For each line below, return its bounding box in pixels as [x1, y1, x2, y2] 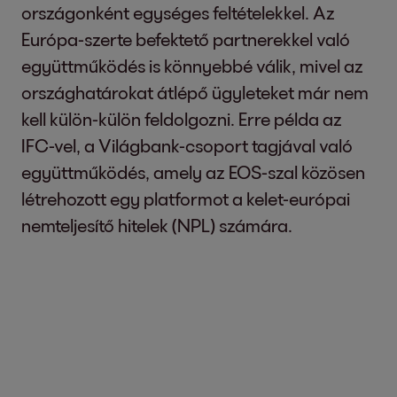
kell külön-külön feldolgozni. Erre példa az [21, 108, 342, 129]
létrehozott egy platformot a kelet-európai [21, 188, 350, 209]
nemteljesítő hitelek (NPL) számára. [21, 214, 292, 236]
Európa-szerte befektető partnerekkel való [21, 28, 350, 50]
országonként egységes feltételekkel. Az [21, 2, 335, 23]
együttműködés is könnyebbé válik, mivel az [21, 55, 363, 76]
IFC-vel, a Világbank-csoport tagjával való [21, 135, 353, 156]
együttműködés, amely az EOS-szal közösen [21, 161, 365, 183]
